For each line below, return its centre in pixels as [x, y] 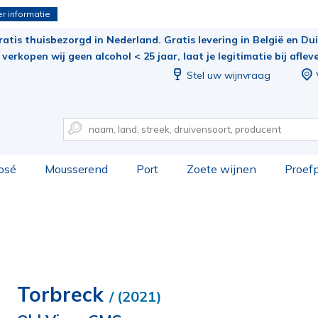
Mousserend [76, 169]
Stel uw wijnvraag [229, 75]
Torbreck [63, 294]
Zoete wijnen [221, 169]
